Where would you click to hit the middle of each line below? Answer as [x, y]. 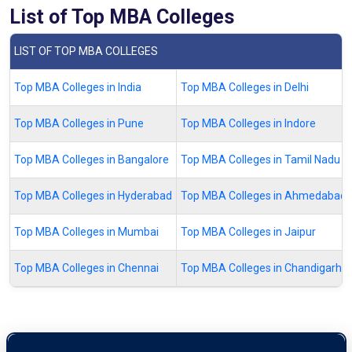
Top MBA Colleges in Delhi [245, 87]
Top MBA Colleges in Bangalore [92, 159]
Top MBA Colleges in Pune [79, 123]
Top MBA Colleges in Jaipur [248, 231]
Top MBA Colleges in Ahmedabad [264, 195]
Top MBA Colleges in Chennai [86, 268]
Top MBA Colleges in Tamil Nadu [260, 159]
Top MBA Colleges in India [78, 87]
